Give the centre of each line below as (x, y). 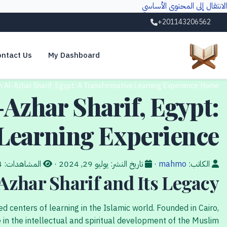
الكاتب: (199, 164)
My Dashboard (74, 55)
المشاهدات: (23, 164)
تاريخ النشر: (127, 164)
